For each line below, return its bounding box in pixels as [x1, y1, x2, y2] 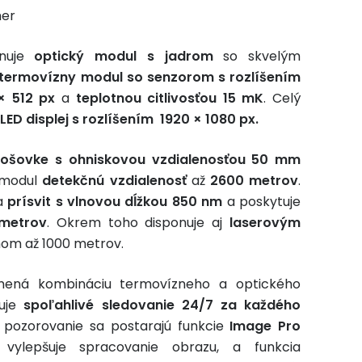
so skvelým [213, 47, 301, 65]
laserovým [229, 213, 301, 232]
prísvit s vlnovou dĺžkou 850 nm [2, 192, 223, 211]
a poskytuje [222, 192, 301, 211]
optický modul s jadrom [34, 47, 213, 65]
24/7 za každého [181, 296, 301, 314]
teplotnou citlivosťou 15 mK [75, 89, 264, 107]
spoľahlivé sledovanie [23, 296, 175, 314]
